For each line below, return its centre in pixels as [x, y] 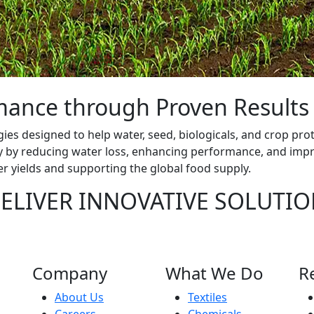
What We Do [214, 273]
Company [70, 273]
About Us [79, 297]
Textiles [207, 297]
